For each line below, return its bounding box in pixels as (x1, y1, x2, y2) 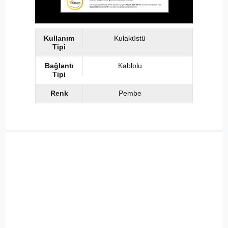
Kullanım (44, 34, 75, 43)
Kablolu (118, 62, 142, 70)
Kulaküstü (114, 34, 146, 43)
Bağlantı (44, 62, 74, 70)
